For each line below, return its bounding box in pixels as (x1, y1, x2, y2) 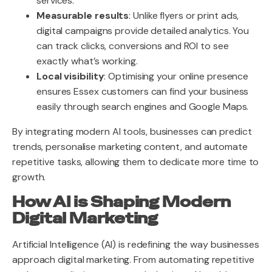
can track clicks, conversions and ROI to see (36, 39, 229, 52)
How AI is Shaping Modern (12, 193, 231, 211)
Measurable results (36, 9, 129, 22)
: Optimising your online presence (104, 70, 249, 83)
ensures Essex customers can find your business (36, 85, 249, 98)
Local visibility (36, 70, 104, 83)
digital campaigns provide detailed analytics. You (36, 24, 250, 37)
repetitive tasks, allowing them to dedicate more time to (12, 155, 259, 168)
